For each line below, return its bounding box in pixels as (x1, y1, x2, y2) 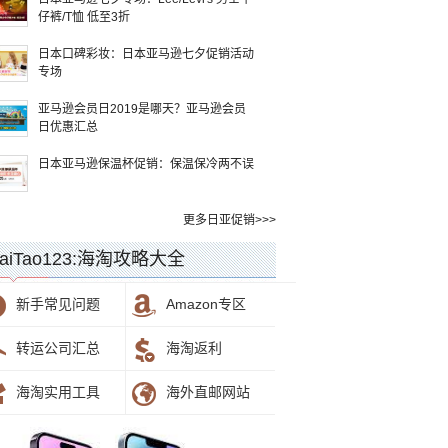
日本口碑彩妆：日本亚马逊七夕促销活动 (38, 47, 254, 61)
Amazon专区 (166, 296, 246, 312)
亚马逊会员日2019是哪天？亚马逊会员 (38, 102, 246, 116)
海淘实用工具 (16, 384, 100, 400)
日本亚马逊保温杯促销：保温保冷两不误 (38, 157, 254, 171)
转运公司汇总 (16, 340, 100, 356)
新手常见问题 (16, 296, 100, 312)
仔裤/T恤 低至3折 (38, 10, 130, 24)
